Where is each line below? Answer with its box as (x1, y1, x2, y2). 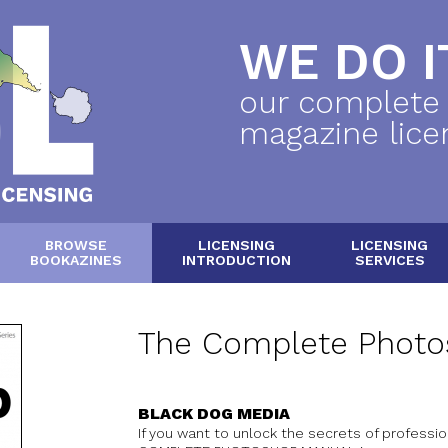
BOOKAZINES (30, 252, 122, 269)
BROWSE (45, 237, 107, 254)
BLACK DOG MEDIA (138, 404, 291, 424)
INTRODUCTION (182, 252, 291, 269)
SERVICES (354, 252, 425, 269)
